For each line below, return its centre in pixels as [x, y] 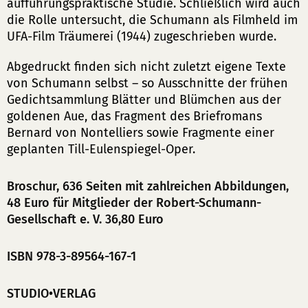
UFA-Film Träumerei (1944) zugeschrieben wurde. [142, 36]
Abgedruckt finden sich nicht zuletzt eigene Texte [146, 67]
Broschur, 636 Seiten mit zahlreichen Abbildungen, [148, 186]
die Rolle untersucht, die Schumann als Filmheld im [152, 20]
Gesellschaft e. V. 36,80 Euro [85, 219]
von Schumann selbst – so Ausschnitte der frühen [147, 83]
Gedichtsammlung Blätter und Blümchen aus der [144, 100]
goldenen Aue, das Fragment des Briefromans [134, 116]
